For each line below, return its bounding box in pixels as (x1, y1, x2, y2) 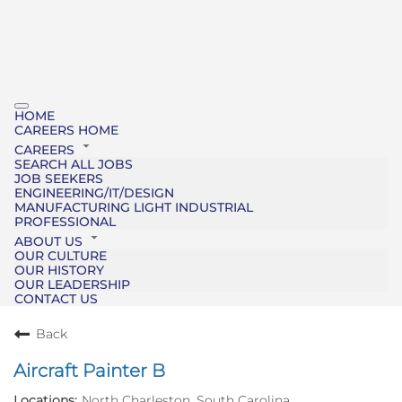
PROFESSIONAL (14, 214, 116, 231)
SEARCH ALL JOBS (14, 156, 133, 173)
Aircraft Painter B (13, 360, 165, 382)
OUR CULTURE (14, 248, 107, 265)
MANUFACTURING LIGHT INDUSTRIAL (14, 199, 253, 216)
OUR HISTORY (14, 262, 104, 279)
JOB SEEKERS (14, 170, 103, 188)
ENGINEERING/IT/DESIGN (14, 185, 174, 202)
